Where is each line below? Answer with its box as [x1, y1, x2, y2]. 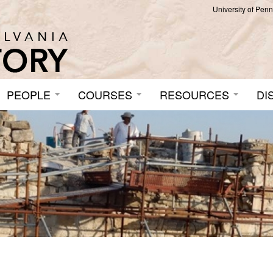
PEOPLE [7, 87, 54, 102]
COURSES [78, 87, 135, 102]
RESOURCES [160, 87, 232, 102]
